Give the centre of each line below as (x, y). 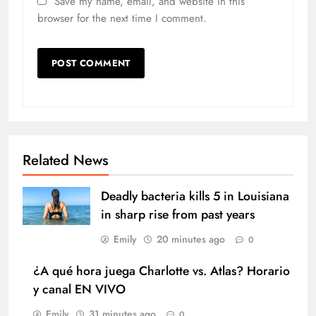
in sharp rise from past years (178, 214)
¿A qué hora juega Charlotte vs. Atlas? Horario (162, 271)
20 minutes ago (191, 239)
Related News (66, 160)
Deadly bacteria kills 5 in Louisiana (195, 196)
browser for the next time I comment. (122, 18)
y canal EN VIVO (79, 289)
